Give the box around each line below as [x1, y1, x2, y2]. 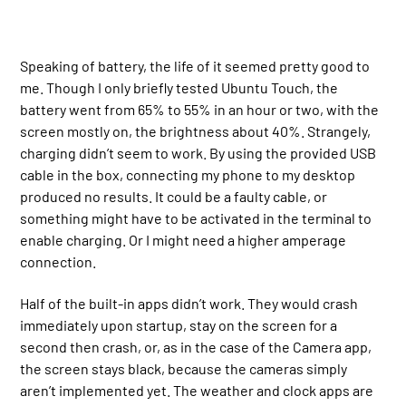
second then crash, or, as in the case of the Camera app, [20, 338, 372, 356]
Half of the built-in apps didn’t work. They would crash [20, 295, 359, 313]
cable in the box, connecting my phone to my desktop [20, 165, 356, 183]
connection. [20, 252, 97, 270]
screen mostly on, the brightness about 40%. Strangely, [20, 121, 372, 140]
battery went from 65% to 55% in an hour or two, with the [20, 100, 380, 118]
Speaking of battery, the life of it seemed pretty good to [20, 56, 371, 74]
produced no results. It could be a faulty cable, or [20, 187, 328, 205]
